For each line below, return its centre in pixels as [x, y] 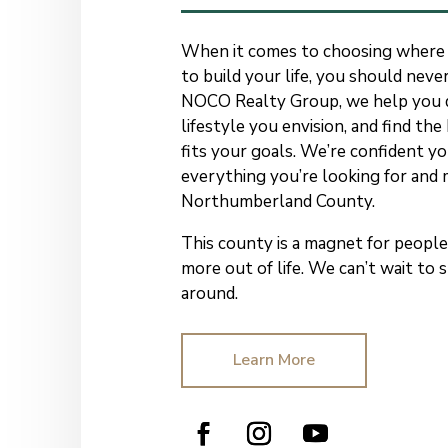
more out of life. [244, 269]
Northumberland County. [277, 202]
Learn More [273, 360]
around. [209, 294]
